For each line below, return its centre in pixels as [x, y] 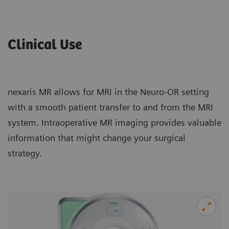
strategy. [25, 153]
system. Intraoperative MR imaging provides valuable [114, 123]
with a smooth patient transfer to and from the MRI [110, 107]
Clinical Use [45, 45]
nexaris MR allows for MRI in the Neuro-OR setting [108, 92]
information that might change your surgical [97, 138]
